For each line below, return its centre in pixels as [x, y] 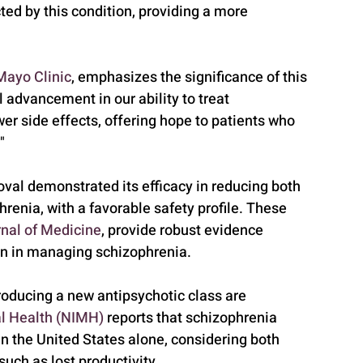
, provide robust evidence [184, 230]
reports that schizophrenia [192, 318]
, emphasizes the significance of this [191, 77]
